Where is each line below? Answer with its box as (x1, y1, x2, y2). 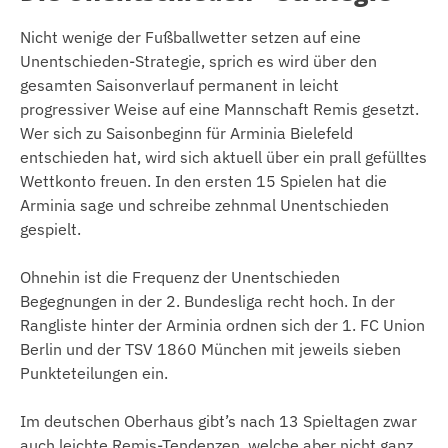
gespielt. (20, 218, 81, 239)
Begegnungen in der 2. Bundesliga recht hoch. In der (20, 290, 395, 311)
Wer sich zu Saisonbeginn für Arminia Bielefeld (20, 122, 353, 143)
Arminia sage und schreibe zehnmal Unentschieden (20, 194, 389, 215)
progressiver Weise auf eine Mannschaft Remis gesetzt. (20, 98, 419, 119)
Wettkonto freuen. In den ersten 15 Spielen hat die (20, 170, 387, 191)
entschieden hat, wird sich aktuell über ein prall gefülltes (20, 146, 427, 167)
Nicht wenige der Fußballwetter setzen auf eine (20, 26, 361, 47)
